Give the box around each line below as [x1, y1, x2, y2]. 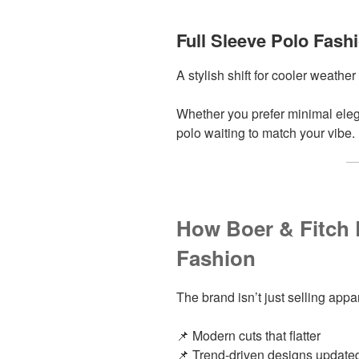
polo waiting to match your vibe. [176, 123, 355, 142]
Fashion [176, 242, 256, 272]
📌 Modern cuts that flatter [176, 326, 321, 345]
